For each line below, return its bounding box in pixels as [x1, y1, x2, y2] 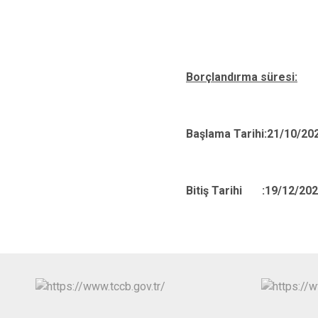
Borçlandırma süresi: [186, 70, 297, 84]
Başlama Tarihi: [186, 127, 267, 141]
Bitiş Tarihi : [186, 184, 265, 197]
